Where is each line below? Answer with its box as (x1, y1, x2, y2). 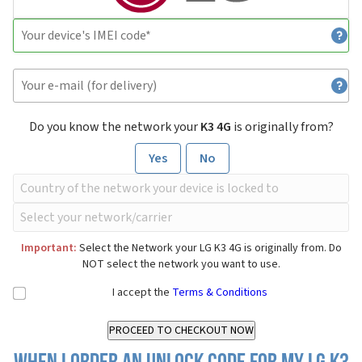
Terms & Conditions (172, 284, 267, 301)
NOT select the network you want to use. (82, 256, 280, 273)
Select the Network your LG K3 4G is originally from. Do (76, 240, 342, 257)
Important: (20, 240, 77, 257)
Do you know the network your (28, 118, 200, 137)
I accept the (112, 284, 172, 301)
